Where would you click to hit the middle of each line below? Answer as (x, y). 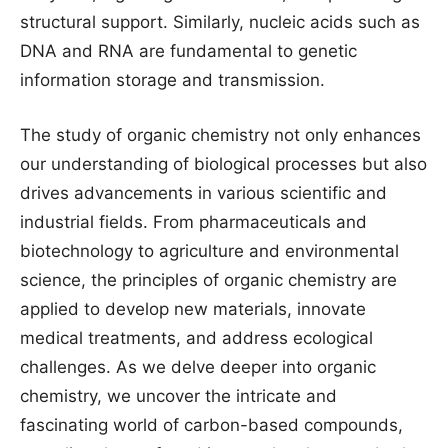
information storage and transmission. (172, 80)
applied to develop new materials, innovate (193, 309)
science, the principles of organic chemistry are (208, 280)
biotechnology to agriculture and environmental (209, 251)
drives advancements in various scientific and (203, 193)
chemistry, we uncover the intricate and (178, 396)
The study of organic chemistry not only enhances (220, 135)
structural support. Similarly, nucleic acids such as (220, 22)
